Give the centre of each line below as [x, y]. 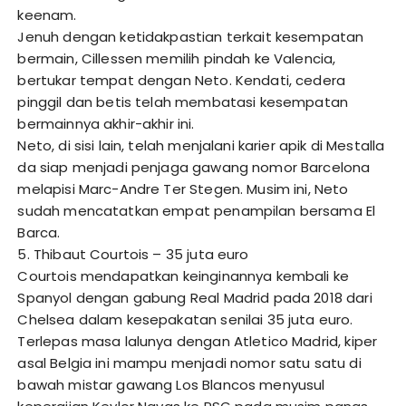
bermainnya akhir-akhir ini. [106, 124]
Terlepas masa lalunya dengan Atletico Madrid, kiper [198, 342]
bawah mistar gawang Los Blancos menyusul [171, 385]
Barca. [39, 233]
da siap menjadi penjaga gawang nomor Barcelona [194, 168]
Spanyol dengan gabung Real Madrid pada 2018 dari [195, 298]
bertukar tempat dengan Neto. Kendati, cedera [182, 81]
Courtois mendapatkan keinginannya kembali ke [184, 276]
